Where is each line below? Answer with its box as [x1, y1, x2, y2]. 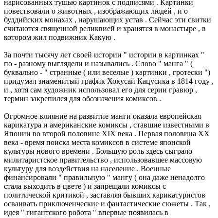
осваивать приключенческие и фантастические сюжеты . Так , [4, 200, 211, 208]
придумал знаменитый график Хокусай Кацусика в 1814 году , [4, 77, 214, 85]
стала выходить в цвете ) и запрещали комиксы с [4, 182, 166, 190]
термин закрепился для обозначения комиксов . [4, 94, 161, 103]
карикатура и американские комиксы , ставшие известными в [4, 121, 209, 129]
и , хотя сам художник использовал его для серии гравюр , [4, 86, 197, 94]
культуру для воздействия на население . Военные [4, 164, 171, 173]
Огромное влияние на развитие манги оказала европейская [4, 112, 201, 120]
